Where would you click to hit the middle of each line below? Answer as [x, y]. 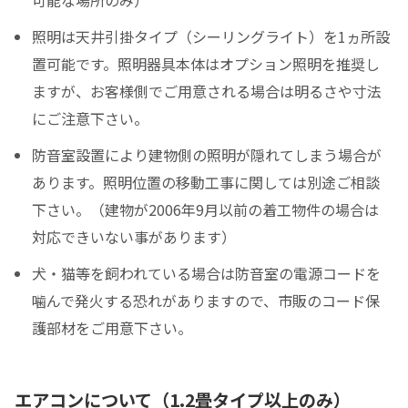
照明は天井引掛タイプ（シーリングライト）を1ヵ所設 [211, 36]
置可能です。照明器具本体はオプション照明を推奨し [206, 63]
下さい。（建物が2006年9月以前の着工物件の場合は [206, 209]
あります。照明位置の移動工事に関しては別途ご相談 [206, 182]
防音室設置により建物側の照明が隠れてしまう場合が [207, 154]
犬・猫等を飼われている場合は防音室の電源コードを [207, 273]
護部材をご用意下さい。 [112, 327]
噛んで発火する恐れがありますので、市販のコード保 [206, 300]
